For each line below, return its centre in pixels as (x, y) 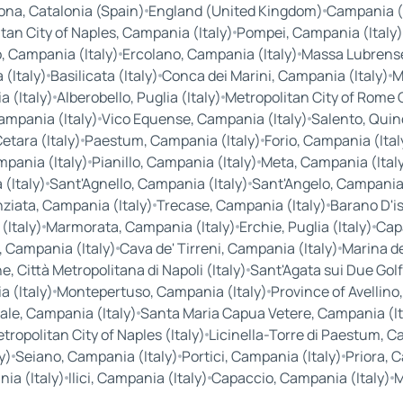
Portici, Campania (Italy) (261, 357)
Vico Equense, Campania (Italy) (204, 119)
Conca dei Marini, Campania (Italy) (275, 76)
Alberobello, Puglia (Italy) (139, 98)
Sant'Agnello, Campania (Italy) (148, 184)
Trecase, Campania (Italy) (241, 206)
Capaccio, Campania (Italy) (301, 378)
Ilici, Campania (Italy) (138, 378)
